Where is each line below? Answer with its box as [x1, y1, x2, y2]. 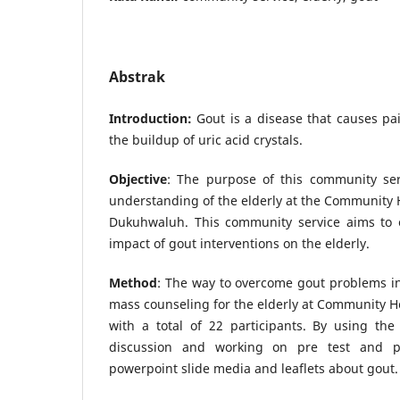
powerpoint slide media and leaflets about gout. [109, 360, 398, 378]
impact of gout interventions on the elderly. [109, 235, 370, 253]
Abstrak [109, 67, 165, 87]
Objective [109, 171, 167, 188]
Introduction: [109, 110, 197, 128]
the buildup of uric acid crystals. [109, 131, 303, 149]
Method [109, 274, 157, 292]
